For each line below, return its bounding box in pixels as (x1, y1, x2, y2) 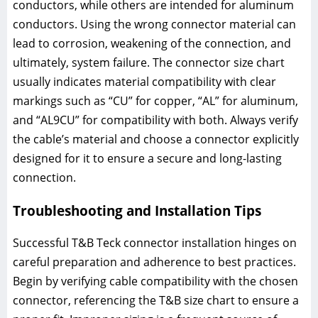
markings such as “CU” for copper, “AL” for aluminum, (13, 93, 298, 109)
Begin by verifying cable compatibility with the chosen (13, 273, 298, 289)
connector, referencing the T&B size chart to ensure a (13, 292, 299, 308)
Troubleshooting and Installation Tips (13, 202, 261, 220)
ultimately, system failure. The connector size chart (13, 55, 285, 71)
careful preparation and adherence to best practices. (13, 253, 296, 270)
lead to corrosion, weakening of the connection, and (13, 35, 291, 52)
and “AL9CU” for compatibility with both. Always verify (13, 112, 298, 128)
